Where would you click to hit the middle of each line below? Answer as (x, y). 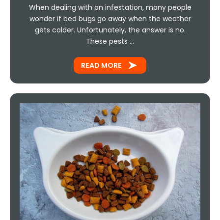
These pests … (110, 41)
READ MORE (101, 65)
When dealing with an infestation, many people (110, 7)
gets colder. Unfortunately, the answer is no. (110, 30)
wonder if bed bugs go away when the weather (110, 18)
